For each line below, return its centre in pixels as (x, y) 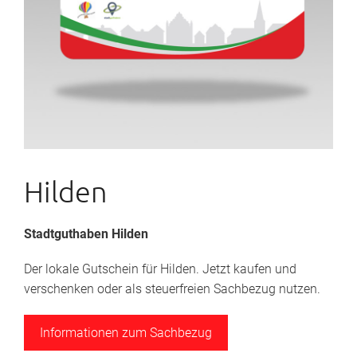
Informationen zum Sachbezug (126, 332)
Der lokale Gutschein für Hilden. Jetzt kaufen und (160, 269)
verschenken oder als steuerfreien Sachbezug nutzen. (172, 289)
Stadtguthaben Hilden (86, 234)
